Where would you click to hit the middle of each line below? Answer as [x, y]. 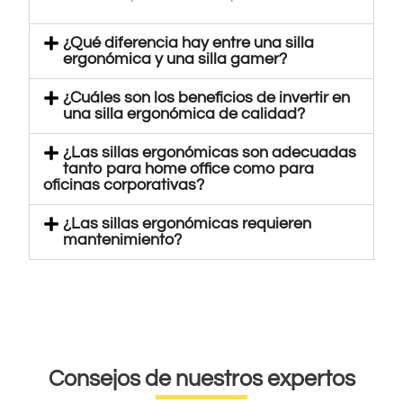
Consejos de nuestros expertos [201, 379]
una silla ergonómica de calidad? [184, 114]
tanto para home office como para [188, 169]
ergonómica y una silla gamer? [175, 59]
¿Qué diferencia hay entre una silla [188, 43]
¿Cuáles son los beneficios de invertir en [206, 98]
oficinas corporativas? [124, 185]
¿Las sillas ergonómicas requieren [187, 224]
